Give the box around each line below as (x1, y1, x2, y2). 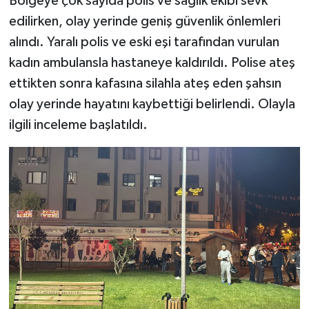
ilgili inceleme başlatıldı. (8, 118, 148, 132)
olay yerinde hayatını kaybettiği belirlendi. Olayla (8, 97, 295, 112)
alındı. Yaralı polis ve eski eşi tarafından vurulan (8, 35, 279, 50)
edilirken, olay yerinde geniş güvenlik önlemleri (8, 14, 281, 29)
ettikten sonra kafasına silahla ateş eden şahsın (8, 77, 281, 91)
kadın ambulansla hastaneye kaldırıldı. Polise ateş (8, 56, 295, 70)
